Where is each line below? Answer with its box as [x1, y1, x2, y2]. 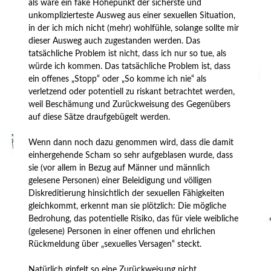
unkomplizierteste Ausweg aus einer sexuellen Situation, [28, 11, 236, 20]
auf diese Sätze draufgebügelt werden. [28, 113, 171, 122]
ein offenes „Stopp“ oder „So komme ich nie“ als [28, 74, 207, 83]
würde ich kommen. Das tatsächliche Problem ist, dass [28, 62, 231, 71]
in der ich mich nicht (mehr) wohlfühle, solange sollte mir [28, 24, 240, 33]
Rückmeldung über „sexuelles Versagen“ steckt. [28, 240, 202, 249]
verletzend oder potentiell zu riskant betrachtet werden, [28, 87, 235, 96]
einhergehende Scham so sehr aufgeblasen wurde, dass [28, 151, 233, 160]
